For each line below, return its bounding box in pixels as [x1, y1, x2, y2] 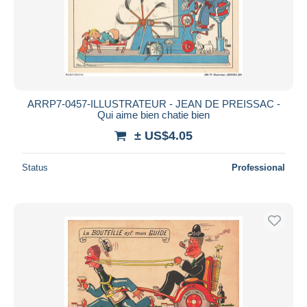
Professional [232, 162, 285, 173]
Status [22, 162, 48, 173]
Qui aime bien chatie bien [97, 108, 210, 121]
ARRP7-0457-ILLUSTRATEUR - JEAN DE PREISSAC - [27, 97, 280, 110]
